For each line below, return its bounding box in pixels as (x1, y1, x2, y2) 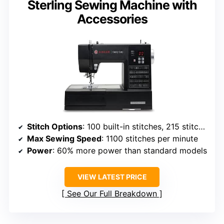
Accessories (76, 11, 147, 26)
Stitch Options (27, 121, 82, 131)
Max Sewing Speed (27, 133, 101, 143)
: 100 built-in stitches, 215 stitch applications (82, 121, 198, 131)
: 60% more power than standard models (52, 145, 207, 155)
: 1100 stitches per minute (101, 133, 198, 143)
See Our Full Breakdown (67, 188, 157, 198)
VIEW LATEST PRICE (77, 172, 147, 181)
